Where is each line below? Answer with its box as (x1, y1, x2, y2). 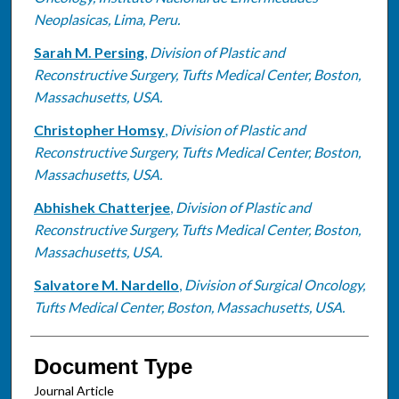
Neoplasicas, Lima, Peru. (33, 10, 180, 28)
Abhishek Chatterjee (33, 198, 170, 216)
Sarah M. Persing (33, 43, 144, 61)
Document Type (33, 354, 192, 379)
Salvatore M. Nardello (33, 275, 179, 293)
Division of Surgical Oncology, (183, 275, 365, 293)
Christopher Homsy (33, 120, 165, 138)
